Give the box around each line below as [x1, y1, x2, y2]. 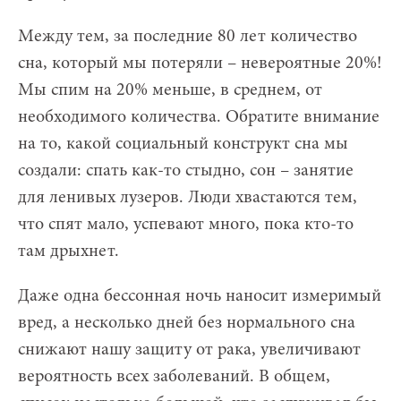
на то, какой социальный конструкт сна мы [18, 134, 348, 153]
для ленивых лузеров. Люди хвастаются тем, [18, 188, 357, 207]
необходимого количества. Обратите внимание [18, 107, 380, 126]
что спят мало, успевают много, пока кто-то [18, 215, 354, 234]
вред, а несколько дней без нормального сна [18, 313, 355, 332]
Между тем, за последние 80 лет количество [18, 27, 357, 46]
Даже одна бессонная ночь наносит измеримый [18, 286, 381, 305]
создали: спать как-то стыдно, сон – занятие [18, 161, 354, 180]
